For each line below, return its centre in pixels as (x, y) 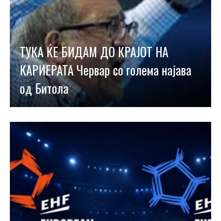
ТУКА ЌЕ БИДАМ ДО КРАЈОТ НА (94, 52)
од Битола (44, 88)
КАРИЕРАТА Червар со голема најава (106, 70)
